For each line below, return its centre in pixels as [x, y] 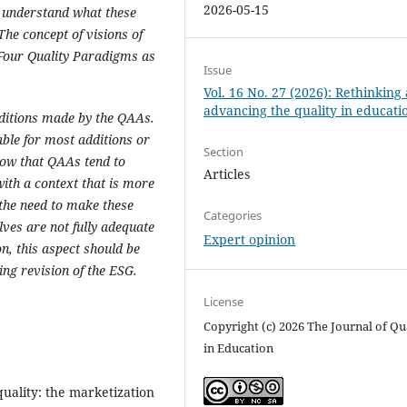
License [224, 301]
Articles [227, 174]
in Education [239, 347]
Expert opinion [250, 239]
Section [224, 151]
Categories [233, 215]
